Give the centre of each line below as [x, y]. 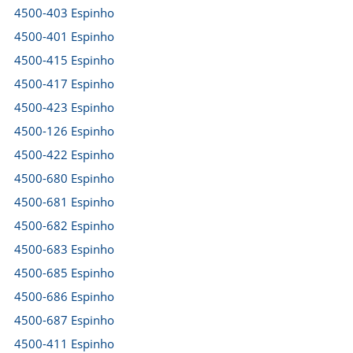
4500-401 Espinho [64, 36]
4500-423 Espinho [64, 107]
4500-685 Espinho [64, 273]
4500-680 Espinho [64, 178]
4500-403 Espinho [64, 13]
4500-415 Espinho [64, 60]
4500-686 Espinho [64, 296]
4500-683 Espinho [64, 249]
